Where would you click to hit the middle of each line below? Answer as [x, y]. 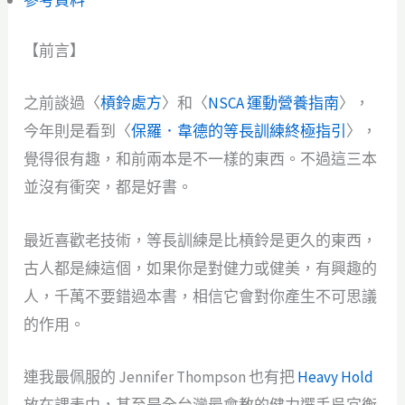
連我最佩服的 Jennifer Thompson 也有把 [161, 377]
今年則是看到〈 [78, 132]
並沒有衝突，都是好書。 [108, 188]
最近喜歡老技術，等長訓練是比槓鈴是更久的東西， [201, 240]
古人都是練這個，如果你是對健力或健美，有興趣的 [201, 268]
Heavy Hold [336, 377]
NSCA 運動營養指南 [274, 104]
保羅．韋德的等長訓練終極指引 [239, 132]
